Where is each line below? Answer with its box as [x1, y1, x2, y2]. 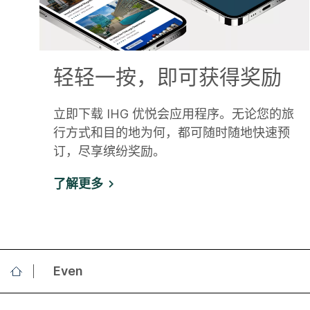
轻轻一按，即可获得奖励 [53, 63, 282, 89]
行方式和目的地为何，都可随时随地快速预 [53, 125, 290, 140]
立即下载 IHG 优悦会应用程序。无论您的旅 [53, 106, 294, 121]
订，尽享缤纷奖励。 [53, 143, 165, 158]
